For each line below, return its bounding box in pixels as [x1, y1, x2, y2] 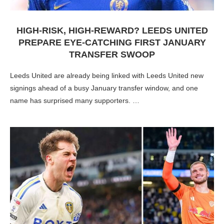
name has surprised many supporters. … [10, 96, 139, 104]
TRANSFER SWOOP [69, 49, 155, 59]
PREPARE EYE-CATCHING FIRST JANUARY [18, 37, 206, 47]
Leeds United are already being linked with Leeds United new [10, 71, 203, 79]
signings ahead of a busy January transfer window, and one [10, 84, 198, 92]
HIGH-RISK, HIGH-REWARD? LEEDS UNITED [16, 25, 208, 35]
